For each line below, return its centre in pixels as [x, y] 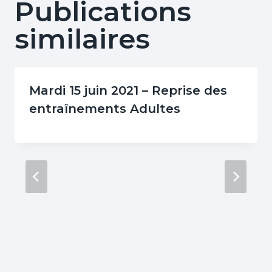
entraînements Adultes [105, 109]
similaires [82, 39]
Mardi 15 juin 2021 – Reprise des [128, 91]
